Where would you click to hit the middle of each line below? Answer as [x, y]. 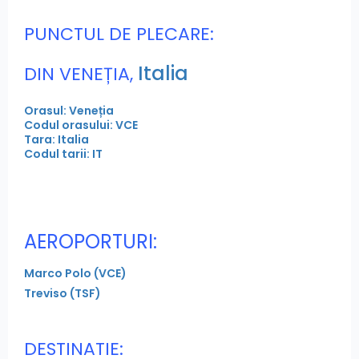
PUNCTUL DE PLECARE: [119, 34]
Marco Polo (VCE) [75, 274]
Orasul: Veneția [69, 111]
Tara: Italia [56, 140]
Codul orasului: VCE [81, 125]
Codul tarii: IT [63, 154]
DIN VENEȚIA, [79, 75]
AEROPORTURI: [91, 242]
